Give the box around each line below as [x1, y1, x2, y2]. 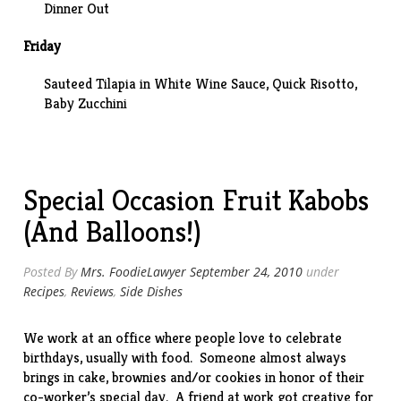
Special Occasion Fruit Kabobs [23, 183, 370, 218]
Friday [23, 37, 62, 55]
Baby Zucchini [44, 94, 128, 113]
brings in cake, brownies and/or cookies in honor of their [23, 368, 365, 387]
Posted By [23, 263, 81, 280]
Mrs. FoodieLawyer [81, 263, 187, 280]
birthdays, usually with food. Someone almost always [23, 348, 347, 367]
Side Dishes [120, 283, 183, 300]
